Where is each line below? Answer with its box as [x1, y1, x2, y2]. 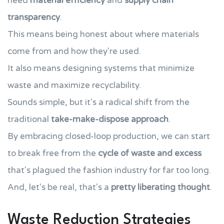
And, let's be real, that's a [7, 182, 111, 192]
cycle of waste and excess [98, 148, 201, 158]
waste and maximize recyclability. [7, 80, 141, 90]
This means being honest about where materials [7, 29, 199, 39]
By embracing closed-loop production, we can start [7, 131, 210, 141]
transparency [7, 12, 60, 22]
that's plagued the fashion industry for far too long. [7, 165, 211, 175]
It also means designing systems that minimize [7, 63, 194, 73]
